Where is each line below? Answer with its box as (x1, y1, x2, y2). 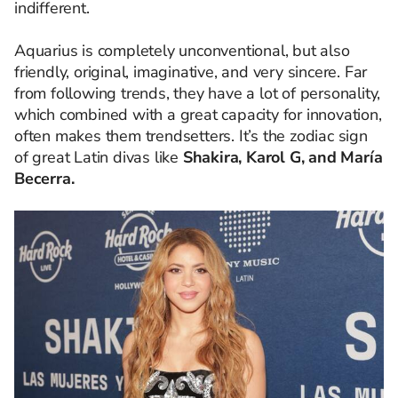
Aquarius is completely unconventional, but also (14, 39, 350, 61)
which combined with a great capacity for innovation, (14, 103, 382, 125)
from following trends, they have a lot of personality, (14, 82, 381, 104)
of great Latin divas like (14, 146, 183, 168)
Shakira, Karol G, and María (182, 146, 383, 168)
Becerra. (14, 167, 75, 189)
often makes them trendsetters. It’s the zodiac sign (14, 124, 368, 147)
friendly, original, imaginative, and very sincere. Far (14, 60, 368, 83)
